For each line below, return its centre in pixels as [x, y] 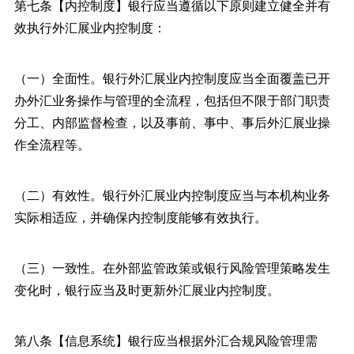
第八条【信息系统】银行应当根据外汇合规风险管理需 [166, 340]
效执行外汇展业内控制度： [90, 27]
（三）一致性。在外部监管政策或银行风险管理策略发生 [172, 267]
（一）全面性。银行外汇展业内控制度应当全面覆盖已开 [172, 77]
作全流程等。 [52, 144]
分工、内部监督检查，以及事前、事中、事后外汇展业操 [172, 122]
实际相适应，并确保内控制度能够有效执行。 [140, 217]
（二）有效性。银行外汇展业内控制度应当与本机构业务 [172, 194]
